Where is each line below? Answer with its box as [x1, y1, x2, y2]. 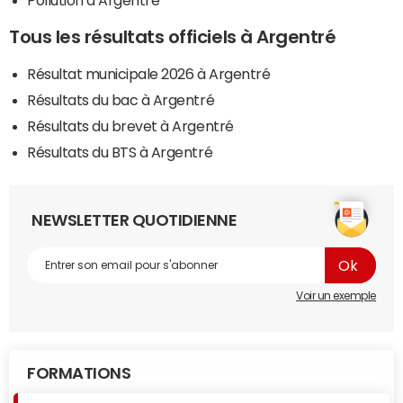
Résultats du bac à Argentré [27, 93, 215, 108]
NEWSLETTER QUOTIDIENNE [31, 212, 237, 229]
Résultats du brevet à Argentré [27, 119, 234, 134]
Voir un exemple [296, 291, 376, 302]
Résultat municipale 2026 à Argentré [27, 67, 271, 82]
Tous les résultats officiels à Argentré [9, 28, 336, 47]
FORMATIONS [27, 365, 131, 382]
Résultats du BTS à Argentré [27, 145, 213, 160]
